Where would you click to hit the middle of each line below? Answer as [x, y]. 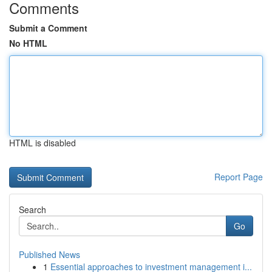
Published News [49, 254]
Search [32, 209]
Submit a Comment [48, 28]
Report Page [239, 177]
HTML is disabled [42, 143]
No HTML [28, 43]
